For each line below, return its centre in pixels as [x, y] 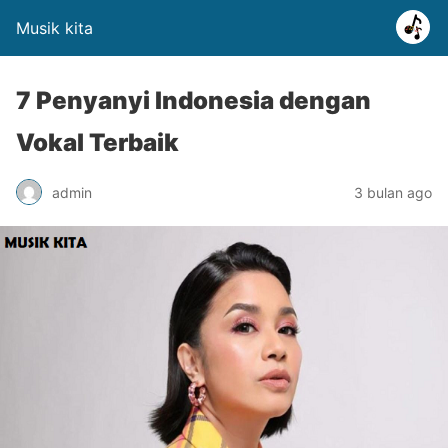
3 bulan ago [393, 192]
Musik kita [54, 28]
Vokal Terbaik [97, 142]
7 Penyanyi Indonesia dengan [193, 100]
